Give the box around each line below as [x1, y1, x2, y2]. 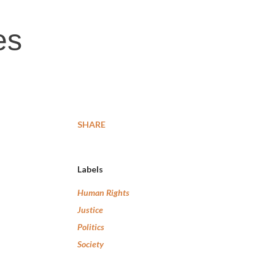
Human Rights [77, 187, 130, 198]
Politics [77, 222, 104, 232]
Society [77, 239, 104, 249]
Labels [77, 164, 103, 174]
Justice [77, 204, 103, 215]
